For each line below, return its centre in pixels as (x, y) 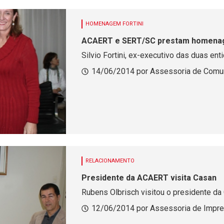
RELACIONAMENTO (110, 161)
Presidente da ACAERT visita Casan (149, 178)
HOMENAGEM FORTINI (114, 24)
